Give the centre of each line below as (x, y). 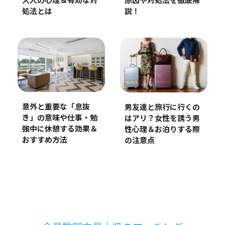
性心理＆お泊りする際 (162, 130)
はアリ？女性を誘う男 (162, 119)
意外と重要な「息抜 (56, 107)
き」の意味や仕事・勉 (60, 119)
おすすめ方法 (44, 141)
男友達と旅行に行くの (162, 108)
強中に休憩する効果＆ (60, 130)
